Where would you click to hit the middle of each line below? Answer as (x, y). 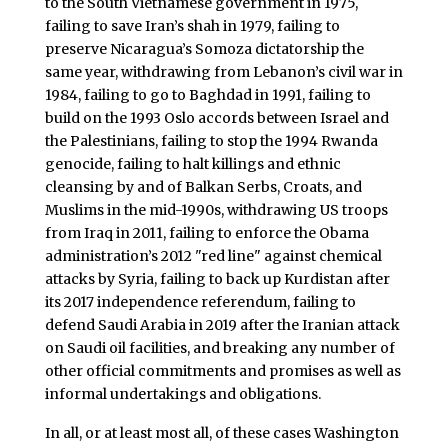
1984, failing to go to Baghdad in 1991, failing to (207, 94)
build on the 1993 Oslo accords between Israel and (216, 117)
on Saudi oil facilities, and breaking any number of (219, 347)
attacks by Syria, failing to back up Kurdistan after (217, 278)
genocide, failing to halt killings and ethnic (192, 163)
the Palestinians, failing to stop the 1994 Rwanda (211, 140)
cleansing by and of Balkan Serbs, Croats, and (203, 186)
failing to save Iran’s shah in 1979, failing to (192, 25)
